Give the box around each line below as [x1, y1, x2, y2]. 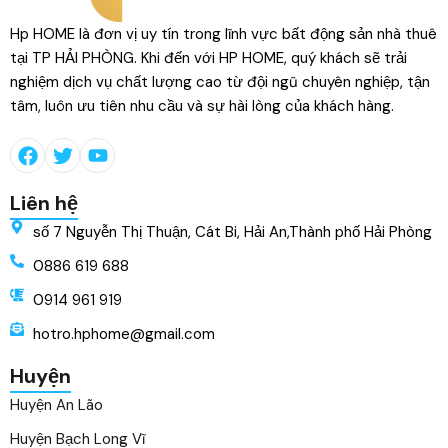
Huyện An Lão [10, 395, 103, 415]
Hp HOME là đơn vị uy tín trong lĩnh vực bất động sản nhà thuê [10, 24, 437, 44]
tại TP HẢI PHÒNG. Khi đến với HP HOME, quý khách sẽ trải [10, 48, 407, 68]
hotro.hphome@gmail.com [32, 324, 215, 344]
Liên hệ [10, 190, 78, 216]
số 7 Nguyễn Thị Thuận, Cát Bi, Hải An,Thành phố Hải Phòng [32, 222, 432, 242]
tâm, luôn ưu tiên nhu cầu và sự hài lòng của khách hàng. [10, 96, 394, 116]
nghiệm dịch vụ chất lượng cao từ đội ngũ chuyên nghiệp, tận [10, 72, 430, 92]
